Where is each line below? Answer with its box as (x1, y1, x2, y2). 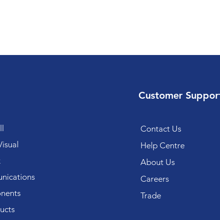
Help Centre (140, 140, 185, 150)
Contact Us (140, 124, 181, 134)
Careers (140, 174, 169, 184)
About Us (140, 157, 175, 167)
